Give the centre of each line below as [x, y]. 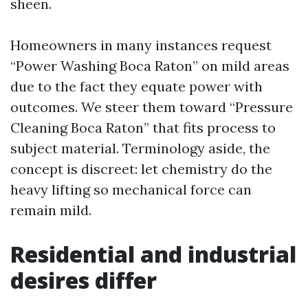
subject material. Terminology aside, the [140, 148]
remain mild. [51, 210]
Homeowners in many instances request [141, 45]
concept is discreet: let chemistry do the [141, 169]
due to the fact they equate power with [136, 86]
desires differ [84, 280]
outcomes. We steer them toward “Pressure [152, 107]
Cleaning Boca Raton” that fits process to [143, 128]
